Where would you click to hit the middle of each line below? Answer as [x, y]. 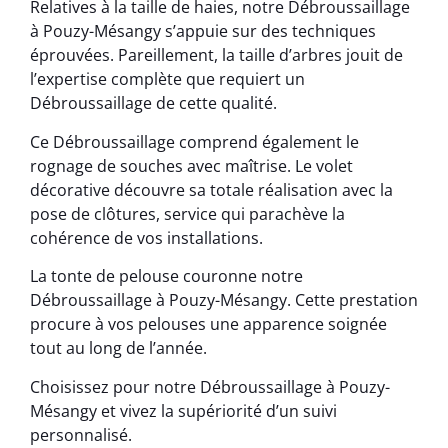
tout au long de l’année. [118, 348]
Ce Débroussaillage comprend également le [194, 141]
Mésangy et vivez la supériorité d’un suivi [183, 410]
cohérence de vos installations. [146, 237]
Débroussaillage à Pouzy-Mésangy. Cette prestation [224, 300]
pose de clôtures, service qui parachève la [187, 213]
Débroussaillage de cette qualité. [153, 103]
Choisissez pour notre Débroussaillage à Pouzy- [210, 386]
